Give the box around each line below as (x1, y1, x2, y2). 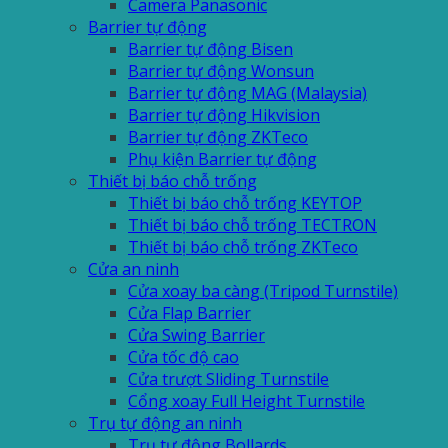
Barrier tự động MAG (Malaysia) (128, 82, 367, 105)
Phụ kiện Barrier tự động (128, 148, 317, 171)
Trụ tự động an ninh (88, 412, 242, 435)
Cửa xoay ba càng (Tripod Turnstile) (128, 280, 398, 303)
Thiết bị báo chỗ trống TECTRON (128, 214, 377, 237)
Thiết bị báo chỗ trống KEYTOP (128, 192, 362, 215)
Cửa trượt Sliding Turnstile (128, 368, 329, 391)
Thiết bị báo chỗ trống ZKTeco (128, 236, 358, 259)
